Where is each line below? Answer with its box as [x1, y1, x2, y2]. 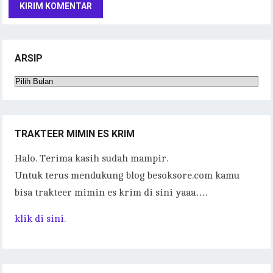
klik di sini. [15, 213, 66, 224]
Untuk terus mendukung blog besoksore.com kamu [15, 169, 240, 181]
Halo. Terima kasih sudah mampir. [15, 152, 169, 164]
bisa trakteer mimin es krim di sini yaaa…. [15, 186, 208, 198]
